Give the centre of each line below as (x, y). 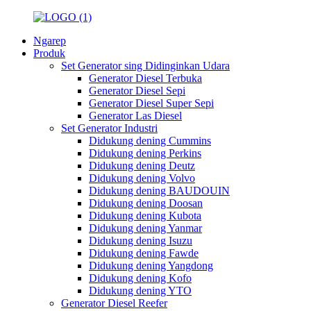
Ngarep (50, 41)
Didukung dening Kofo (140, 278)
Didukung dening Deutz (142, 166)
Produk (49, 53)
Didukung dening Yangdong (151, 266)
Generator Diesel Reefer (114, 303)
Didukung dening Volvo (142, 178)
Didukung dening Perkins (145, 153)
